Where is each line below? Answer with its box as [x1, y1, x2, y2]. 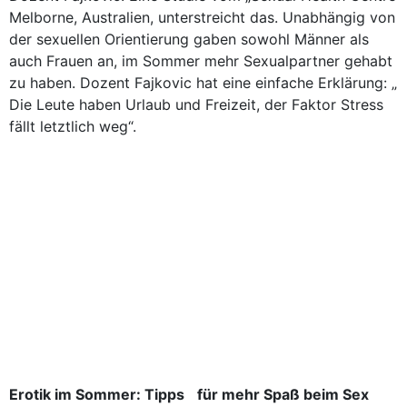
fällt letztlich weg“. [9, 117, 136, 135]
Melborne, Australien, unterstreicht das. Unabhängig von [9, 8, 395, 26]
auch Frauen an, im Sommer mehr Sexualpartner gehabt [9, 52, 392, 70]
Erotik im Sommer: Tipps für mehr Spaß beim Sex [9, 385, 369, 403]
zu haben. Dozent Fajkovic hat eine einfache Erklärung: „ [9, 74, 397, 92]
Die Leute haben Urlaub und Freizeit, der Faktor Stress [9, 95, 383, 114]
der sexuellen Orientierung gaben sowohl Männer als [9, 30, 369, 48]
